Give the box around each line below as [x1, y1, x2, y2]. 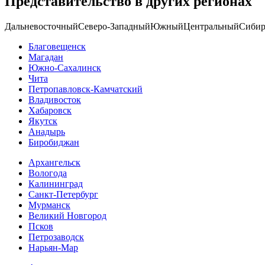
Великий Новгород [28, 210, 106, 221]
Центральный [183, 21, 239, 31]
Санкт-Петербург [28, 189, 98, 199]
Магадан [28, 51, 63, 62]
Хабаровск [28, 105, 72, 115]
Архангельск [28, 157, 80, 167]
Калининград [28, 178, 83, 189]
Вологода [28, 167, 67, 178]
